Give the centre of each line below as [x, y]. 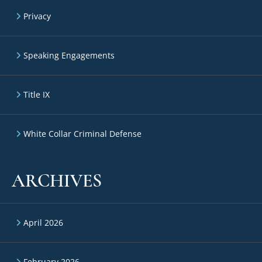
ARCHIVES [57, 181]
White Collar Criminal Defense [82, 134]
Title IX [37, 94]
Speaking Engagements [69, 55]
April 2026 [43, 223]
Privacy [37, 16]
